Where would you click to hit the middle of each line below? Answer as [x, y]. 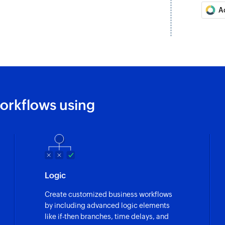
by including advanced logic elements [107, 205]
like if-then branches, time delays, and [106, 216]
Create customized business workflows [108, 194]
